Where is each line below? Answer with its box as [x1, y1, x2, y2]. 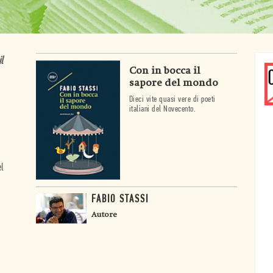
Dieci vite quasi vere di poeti [129, 95, 216, 104]
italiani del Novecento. [129, 105, 196, 114]
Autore [91, 210, 117, 219]
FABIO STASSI [91, 194, 149, 206]
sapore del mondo [129, 77, 218, 88]
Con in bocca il [129, 65, 200, 76]
